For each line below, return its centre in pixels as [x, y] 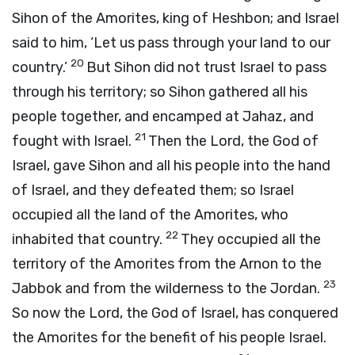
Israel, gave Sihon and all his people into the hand [171, 166]
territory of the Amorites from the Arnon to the [167, 264]
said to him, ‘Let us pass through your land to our [171, 43]
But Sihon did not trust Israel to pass [206, 67]
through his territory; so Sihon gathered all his [160, 92]
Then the [179, 141]
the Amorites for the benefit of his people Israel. [169, 338]
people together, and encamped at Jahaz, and [163, 116]
